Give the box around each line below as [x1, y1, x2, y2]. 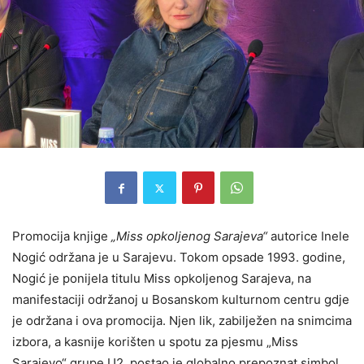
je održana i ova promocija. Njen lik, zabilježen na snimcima [12, 313, 352, 329]
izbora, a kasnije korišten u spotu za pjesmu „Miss [12, 334, 298, 350]
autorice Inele [267, 228, 349, 245]
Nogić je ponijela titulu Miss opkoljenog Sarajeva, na [12, 271, 311, 287]
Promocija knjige [12, 228, 111, 245]
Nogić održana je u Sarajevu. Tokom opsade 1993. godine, [12, 249, 345, 266]
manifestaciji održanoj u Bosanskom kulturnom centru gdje [12, 292, 349, 308]
